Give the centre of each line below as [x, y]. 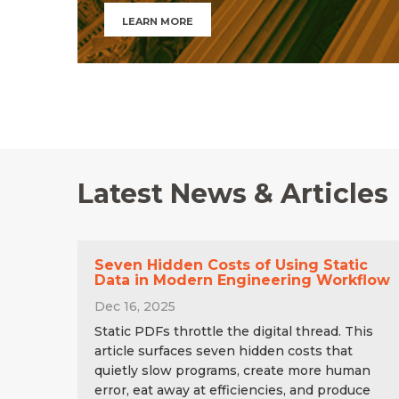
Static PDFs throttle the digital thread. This [234, 331]
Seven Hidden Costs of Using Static [231, 265]
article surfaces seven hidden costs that [224, 350]
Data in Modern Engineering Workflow [242, 280]
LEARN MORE [158, 21]
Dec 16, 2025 [135, 306]
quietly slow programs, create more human [232, 370]
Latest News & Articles [233, 193]
